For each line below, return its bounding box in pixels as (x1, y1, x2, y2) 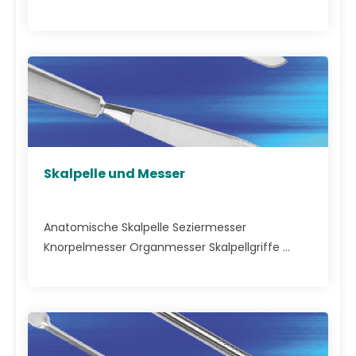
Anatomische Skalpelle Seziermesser (44, 219, 246, 236)
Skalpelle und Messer (44, 164, 185, 183)
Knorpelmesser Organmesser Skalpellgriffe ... (44, 239, 290, 256)
